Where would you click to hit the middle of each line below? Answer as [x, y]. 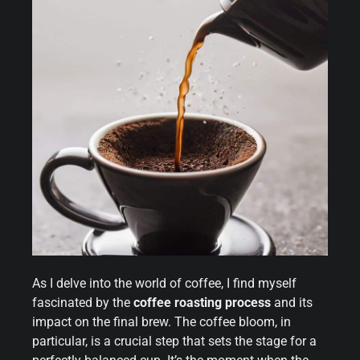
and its [292, 302]
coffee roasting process [202, 302]
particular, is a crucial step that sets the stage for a [174, 341]
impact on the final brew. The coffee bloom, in [162, 321]
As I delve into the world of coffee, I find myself [164, 283]
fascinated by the [83, 302]
